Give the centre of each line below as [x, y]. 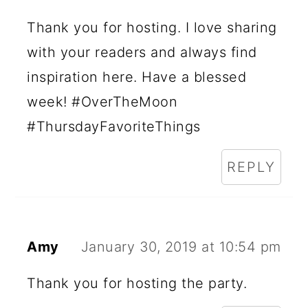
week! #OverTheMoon [102, 101]
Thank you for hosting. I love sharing [152, 27]
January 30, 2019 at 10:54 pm [181, 246]
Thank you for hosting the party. [137, 283]
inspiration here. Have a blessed [137, 77]
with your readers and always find [142, 52]
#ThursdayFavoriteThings [114, 126]
